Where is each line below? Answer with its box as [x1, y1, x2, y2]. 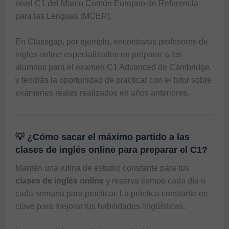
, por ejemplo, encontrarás [62, 37, 158, 46]
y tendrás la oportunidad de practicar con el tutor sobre [15, 75, 212, 84]
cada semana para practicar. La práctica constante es [15, 189, 208, 198]
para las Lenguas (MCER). [15, 11, 112, 20]
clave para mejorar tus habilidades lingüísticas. [15, 201, 185, 211]
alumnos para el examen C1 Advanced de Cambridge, [15, 62, 212, 72]
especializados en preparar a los [62, 50, 182, 59]
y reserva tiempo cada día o [104, 176, 205, 185]
